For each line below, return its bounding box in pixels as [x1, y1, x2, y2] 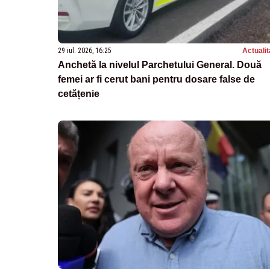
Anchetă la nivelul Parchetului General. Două [58, 60, 262, 71]
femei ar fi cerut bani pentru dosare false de [58, 74, 255, 85]
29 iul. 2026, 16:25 [58, 46, 111, 55]
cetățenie [58, 89, 99, 99]
